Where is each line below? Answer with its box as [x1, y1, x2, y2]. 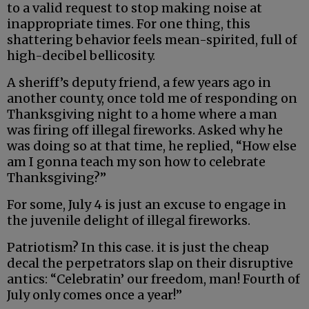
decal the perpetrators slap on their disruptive [7, 255, 293, 272]
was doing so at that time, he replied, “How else [7, 138, 297, 154]
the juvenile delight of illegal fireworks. [7, 212, 250, 229]
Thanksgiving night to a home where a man [7, 106, 277, 123]
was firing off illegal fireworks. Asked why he [7, 122, 283, 139]
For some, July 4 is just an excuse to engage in [7, 197, 286, 213]
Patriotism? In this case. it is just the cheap [7, 239, 269, 256]
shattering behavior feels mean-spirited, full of [7, 32, 297, 48]
